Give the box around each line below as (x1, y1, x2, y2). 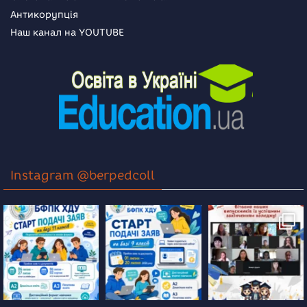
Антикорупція (10, 9, 78, 21)
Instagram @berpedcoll (10, 168, 155, 184)
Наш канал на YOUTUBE (10, 27, 124, 39)
